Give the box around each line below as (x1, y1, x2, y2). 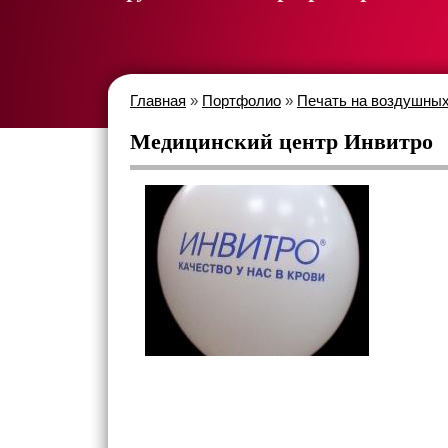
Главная (130, 92, 186, 109)
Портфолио (202, 92, 281, 109)
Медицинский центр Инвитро (130, 129, 433, 154)
